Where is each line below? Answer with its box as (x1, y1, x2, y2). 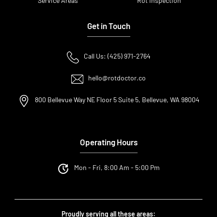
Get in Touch (87, 21, 130, 31)
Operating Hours (79, 137, 138, 147)
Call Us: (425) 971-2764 (83, 52, 151, 61)
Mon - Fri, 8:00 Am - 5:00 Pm (74, 163, 160, 172)
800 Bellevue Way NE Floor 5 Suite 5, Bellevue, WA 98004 (34, 95, 200, 104)
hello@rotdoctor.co (88, 74, 146, 82)
